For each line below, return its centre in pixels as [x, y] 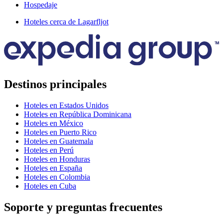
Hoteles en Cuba [50, 186]
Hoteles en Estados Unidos [66, 105]
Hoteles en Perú [49, 150]
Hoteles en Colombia [57, 177]
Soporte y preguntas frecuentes [83, 207]
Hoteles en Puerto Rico [60, 132]
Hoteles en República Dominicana [78, 114]
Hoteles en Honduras [57, 159]
